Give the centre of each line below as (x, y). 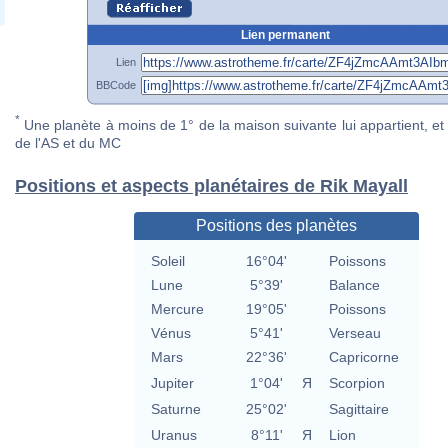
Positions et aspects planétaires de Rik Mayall (211, 186)
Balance (354, 285)
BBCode (116, 84)
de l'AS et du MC (68, 143)
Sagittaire (358, 409)
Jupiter (172, 383)
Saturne (175, 409)
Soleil (167, 261)
